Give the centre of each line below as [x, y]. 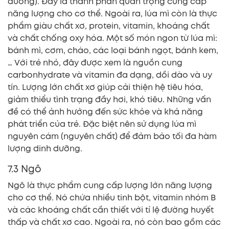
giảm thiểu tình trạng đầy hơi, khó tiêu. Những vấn [109, 100]
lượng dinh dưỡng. [45, 149]
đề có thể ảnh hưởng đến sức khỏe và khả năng [105, 112]
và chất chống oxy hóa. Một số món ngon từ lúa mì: [112, 38]
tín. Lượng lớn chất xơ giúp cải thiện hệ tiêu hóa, [105, 87]
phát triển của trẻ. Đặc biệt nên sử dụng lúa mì [102, 124]
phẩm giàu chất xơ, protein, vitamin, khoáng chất [109, 26]
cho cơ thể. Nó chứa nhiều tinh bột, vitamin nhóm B [112, 198]
